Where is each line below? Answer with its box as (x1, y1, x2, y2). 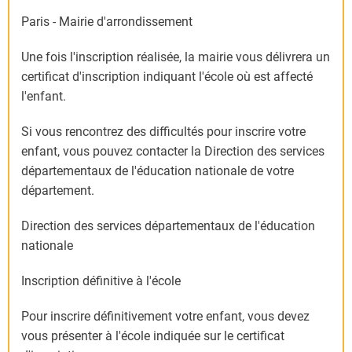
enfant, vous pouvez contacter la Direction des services (21, 144, 324, 159)
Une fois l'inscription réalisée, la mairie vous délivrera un (21, 49, 330, 65)
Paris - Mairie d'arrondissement (21, 14, 192, 30)
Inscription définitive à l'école (21, 273, 181, 289)
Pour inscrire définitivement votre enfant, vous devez (21, 309, 310, 324)
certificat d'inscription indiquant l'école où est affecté (21, 69, 313, 85)
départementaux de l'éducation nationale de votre (21, 163, 294, 179)
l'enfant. (21, 89, 66, 104)
